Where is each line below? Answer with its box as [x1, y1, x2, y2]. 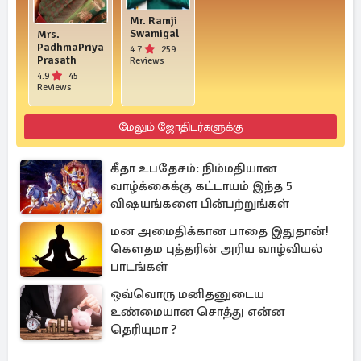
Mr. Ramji [130, 13, 177, 27]
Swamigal [130, 26, 179, 40]
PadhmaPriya [37, 40, 104, 54]
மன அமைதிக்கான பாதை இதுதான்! [110, 223, 329, 239]
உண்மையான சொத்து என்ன [110, 304, 284, 320]
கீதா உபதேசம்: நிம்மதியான [110, 160, 276, 176]
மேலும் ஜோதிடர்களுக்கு [118, 120, 243, 134]
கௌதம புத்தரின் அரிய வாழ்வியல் [110, 241, 322, 257]
